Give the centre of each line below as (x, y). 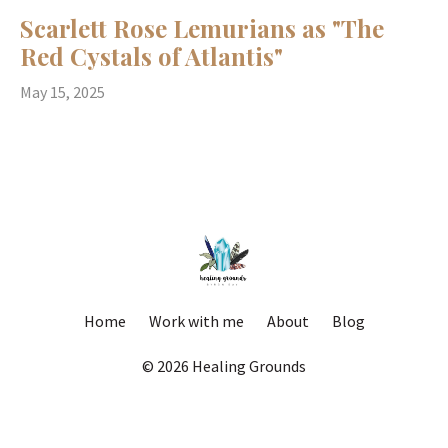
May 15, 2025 (62, 91)
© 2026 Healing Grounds (224, 365)
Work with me (196, 320)
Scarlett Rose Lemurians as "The (202, 27)
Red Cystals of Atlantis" (151, 55)
